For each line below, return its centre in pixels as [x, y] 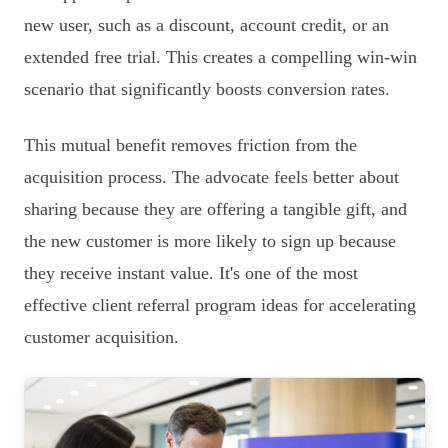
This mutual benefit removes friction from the [190, 145]
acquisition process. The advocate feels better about [211, 177]
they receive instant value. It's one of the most [191, 273]
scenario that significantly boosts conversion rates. [207, 89]
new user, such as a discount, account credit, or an [206, 25]
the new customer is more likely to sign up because [210, 241]
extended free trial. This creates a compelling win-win [220, 57]
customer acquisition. [101, 337]
